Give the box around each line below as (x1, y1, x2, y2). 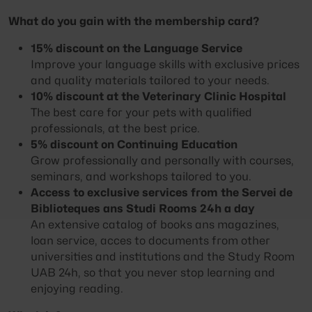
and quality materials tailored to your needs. (31, 73, 270, 87)
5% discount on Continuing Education (31, 137, 237, 151)
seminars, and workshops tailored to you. (31, 169, 251, 183)
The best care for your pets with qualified (31, 105, 252, 119)
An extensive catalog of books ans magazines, (31, 217, 279, 231)
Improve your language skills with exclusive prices (31, 57, 299, 71)
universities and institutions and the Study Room (31, 249, 295, 263)
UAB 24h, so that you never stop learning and (31, 265, 275, 279)
